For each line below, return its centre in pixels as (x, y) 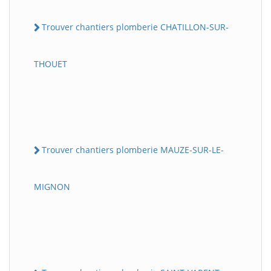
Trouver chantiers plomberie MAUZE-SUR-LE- (133, 150)
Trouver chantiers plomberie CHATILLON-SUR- (135, 27)
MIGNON (52, 187)
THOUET (51, 64)
